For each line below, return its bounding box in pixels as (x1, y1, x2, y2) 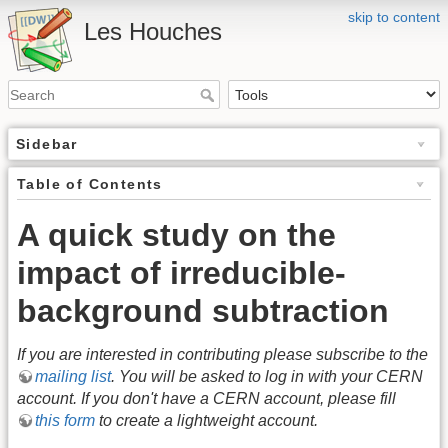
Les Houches (84, 18, 222, 45)
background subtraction (17, 293, 389, 330)
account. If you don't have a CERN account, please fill (17, 390, 396, 408)
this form (35, 412, 95, 430)
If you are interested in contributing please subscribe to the (17, 346, 428, 364)
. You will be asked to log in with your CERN (111, 368, 423, 386)
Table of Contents (17, 176, 163, 193)
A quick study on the (17, 217, 336, 254)
